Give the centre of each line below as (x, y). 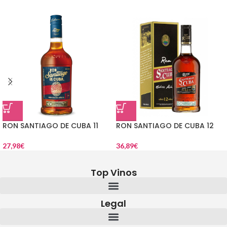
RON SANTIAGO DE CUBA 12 (165, 126)
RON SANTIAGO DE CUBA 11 (50, 126)
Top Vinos (113, 173)
